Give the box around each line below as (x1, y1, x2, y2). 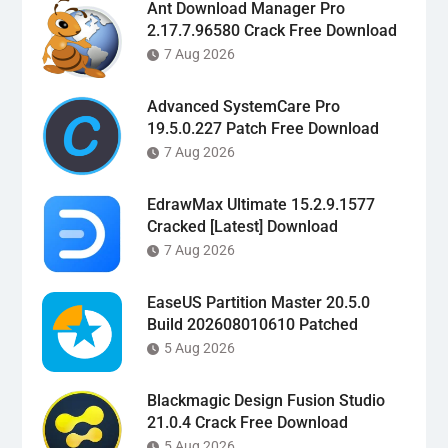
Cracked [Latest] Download (146, 216, 338, 236)
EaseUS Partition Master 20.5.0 (146, 292, 370, 312)
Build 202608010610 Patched (146, 314, 358, 334)
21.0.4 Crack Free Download (146, 412, 348, 432)
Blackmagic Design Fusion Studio (146, 390, 385, 410)
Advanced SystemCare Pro (146, 96, 340, 116)
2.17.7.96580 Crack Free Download (146, 20, 397, 40)
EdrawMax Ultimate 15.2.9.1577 (146, 194, 375, 214)
